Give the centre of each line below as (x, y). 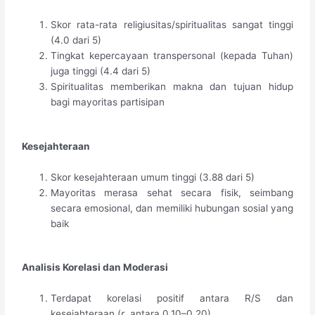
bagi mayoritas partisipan (108, 102)
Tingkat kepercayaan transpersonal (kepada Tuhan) (172, 56)
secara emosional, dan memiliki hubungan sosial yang (172, 208)
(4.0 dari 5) (76, 40)
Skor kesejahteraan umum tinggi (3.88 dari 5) (153, 177)
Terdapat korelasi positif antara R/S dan (172, 298)
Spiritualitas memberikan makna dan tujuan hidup (172, 87)
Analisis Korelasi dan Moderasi (95, 268)
